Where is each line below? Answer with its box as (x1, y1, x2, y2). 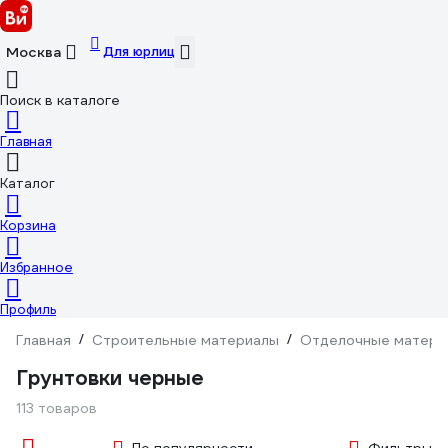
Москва (6, 43, 61, 61)
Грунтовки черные (16, 365, 204, 391)
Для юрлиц (103, 42, 175, 60)
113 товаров (16, 399, 97, 417)
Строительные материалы (92, 331, 279, 349)
